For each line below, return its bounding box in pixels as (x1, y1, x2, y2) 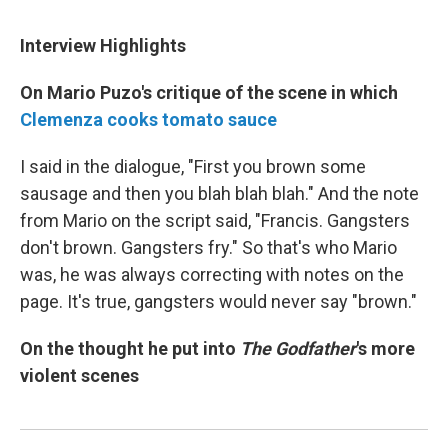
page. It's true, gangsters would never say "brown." (20, 290, 417, 312)
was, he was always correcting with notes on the (20, 263, 404, 285)
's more (356, 337, 415, 359)
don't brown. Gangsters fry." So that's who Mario (20, 236, 397, 258)
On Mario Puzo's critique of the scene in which (20, 81, 398, 103)
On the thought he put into (20, 337, 240, 359)
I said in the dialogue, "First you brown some (20, 155, 366, 177)
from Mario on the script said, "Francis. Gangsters (20, 209, 410, 231)
